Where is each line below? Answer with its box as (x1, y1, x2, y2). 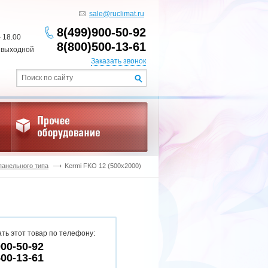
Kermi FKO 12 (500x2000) (65, 162, 141, 169)
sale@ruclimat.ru (89, 10, 144, 18)
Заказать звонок (91, 57, 146, 65)
